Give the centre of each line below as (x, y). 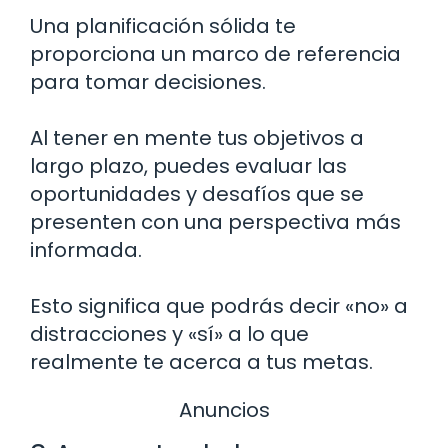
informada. (86, 249)
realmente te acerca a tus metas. (201, 361)
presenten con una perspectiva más (215, 221)
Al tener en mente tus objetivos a (197, 137)
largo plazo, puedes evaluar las (188, 165)
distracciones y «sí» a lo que (169, 333)
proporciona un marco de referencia (215, 53)
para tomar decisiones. (148, 81)
